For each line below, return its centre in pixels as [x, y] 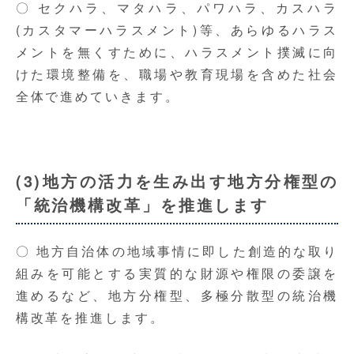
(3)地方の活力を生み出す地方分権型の [177, 181]
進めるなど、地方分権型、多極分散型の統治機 [177, 296]
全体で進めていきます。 [98, 96]
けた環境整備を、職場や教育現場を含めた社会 [177, 74]
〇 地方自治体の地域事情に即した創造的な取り [177, 251]
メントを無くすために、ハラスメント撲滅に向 [177, 52]
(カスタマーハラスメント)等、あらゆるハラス [177, 30]
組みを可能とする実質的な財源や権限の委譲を [177, 273]
